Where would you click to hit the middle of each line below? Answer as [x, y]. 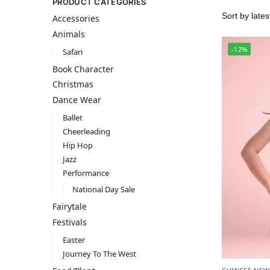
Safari [72, 52]
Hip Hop [77, 145]
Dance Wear [77, 99]
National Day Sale [104, 190]
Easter [74, 240]
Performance [86, 173]
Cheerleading [86, 131]
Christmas [73, 84]
